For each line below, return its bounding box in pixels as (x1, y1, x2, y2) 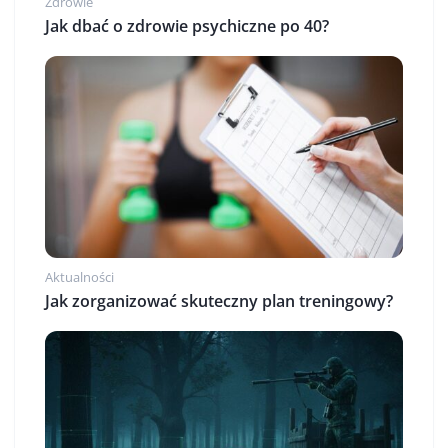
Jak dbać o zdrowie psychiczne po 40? (45, 15, 329, 38)
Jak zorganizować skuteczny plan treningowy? (45, 289, 393, 312)
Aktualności (45, 267, 114, 286)
